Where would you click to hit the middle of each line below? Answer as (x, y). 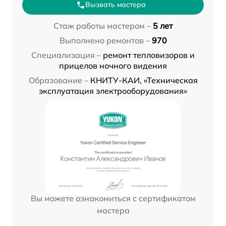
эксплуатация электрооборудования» (113, 91)
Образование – (58, 80)
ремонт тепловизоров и (149, 55)
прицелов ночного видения (113, 66)
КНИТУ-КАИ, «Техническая (144, 80)
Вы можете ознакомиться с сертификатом (113, 198)
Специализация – (66, 55)
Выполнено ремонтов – (104, 40)
